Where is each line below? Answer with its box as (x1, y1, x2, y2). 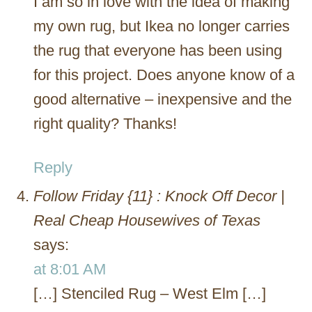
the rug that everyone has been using (33, 41, 282, 59)
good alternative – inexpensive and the (33, 90, 292, 108)
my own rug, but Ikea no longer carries (33, 17, 290, 35)
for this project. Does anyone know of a (33, 65, 295, 84)
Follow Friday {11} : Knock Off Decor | (33, 187, 285, 205)
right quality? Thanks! (33, 114, 177, 132)
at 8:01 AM (33, 260, 106, 278)
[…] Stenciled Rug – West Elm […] (33, 284, 266, 302)
